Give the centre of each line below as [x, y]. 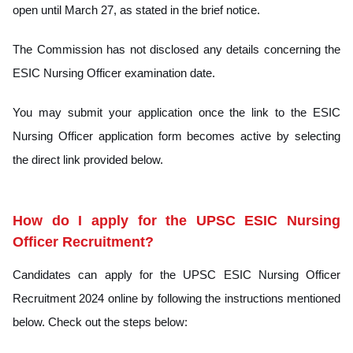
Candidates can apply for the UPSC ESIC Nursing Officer [176, 274]
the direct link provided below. [88, 159]
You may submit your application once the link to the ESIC [176, 112]
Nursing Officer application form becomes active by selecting [176, 136]
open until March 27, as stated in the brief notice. [136, 9]
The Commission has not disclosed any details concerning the [176, 49]
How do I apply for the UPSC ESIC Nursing [176, 220]
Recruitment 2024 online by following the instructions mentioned [176, 298]
